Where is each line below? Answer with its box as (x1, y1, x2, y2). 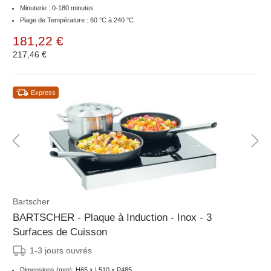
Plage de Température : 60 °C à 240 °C (20, 16, 134, 24)
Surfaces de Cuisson (13, 226, 107, 238)
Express (31, 89, 56, 97)
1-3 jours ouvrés (30, 246, 92, 256)
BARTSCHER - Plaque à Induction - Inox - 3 (13, 212, 212, 224)
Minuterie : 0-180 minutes (20, 4, 96, 12)
